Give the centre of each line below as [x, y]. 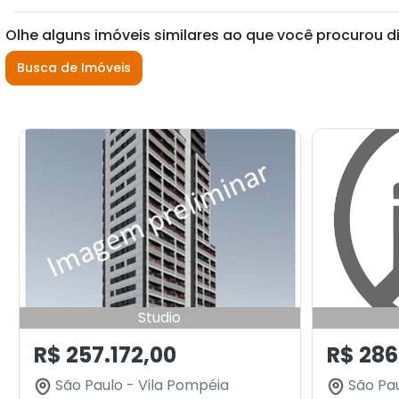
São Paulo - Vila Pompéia [140, 385]
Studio [160, 318]
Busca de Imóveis [74, 68]
